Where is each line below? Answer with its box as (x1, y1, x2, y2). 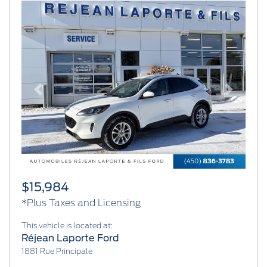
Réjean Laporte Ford (21, 232, 119, 244)
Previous (37, 89, 77, 101)
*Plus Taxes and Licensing (21, 197, 141, 209)
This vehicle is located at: (21, 221, 113, 230)
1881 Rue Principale (21, 246, 92, 256)
